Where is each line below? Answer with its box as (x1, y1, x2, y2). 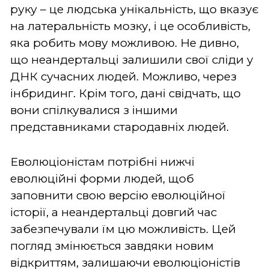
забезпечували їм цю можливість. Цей (10, 222, 236, 236)
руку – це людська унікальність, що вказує (10, 2, 259, 16)
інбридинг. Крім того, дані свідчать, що (10, 86, 241, 100)
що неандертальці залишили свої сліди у (10, 52, 253, 67)
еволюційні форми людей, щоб (10, 171, 194, 186)
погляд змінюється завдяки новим (10, 238, 214, 253)
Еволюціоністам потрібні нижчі (10, 154, 195, 169)
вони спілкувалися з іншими (10, 103, 178, 117)
